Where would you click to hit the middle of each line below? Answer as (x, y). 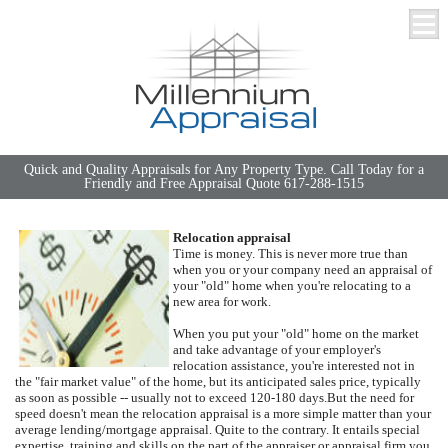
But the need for (370, 397)
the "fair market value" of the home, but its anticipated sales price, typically (218, 381)
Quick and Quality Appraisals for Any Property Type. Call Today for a (224, 169)
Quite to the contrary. (272, 429)
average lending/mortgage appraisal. (113, 429)
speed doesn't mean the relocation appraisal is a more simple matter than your (223, 413)
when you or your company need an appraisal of (302, 269)
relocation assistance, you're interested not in (294, 365)
